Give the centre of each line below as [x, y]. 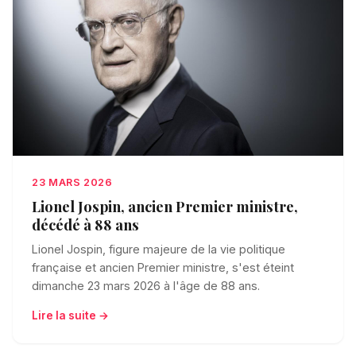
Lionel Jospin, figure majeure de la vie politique [159, 249]
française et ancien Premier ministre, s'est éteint [163, 267]
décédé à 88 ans [85, 224]
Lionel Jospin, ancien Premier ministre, [165, 206]
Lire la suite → [70, 315]
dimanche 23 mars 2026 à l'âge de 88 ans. [146, 285]
